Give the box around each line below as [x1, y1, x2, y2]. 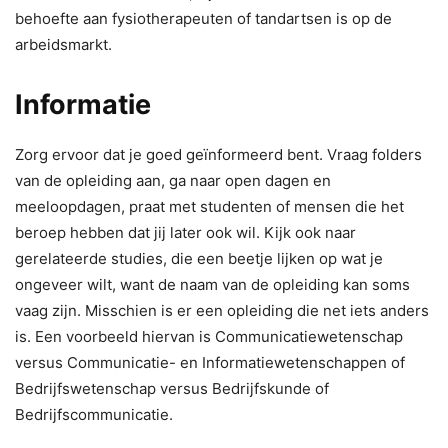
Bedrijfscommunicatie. [15, 404, 173, 424]
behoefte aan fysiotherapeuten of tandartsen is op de [15, 8, 392, 28]
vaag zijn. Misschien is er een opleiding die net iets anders [15, 300, 429, 320]
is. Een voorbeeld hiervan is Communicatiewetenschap [15, 326, 403, 346]
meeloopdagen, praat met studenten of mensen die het [15, 196, 404, 216]
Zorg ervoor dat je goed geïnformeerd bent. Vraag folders [15, 144, 422, 164]
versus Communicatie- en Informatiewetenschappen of [15, 352, 405, 372]
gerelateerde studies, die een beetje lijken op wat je [15, 248, 383, 268]
